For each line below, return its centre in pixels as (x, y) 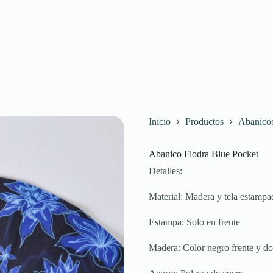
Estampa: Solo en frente (194, 222)
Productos (204, 122)
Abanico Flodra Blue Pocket (204, 154)
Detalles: (165, 171)
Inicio (160, 122)
